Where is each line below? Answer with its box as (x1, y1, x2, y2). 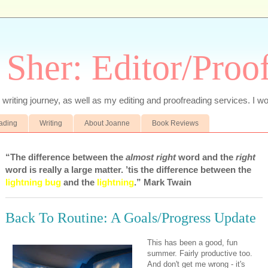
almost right (126, 151, 176, 162)
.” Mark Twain (134, 176, 191, 187)
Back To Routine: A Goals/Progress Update (5, 209, 256, 226)
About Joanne (84, 118, 130, 127)
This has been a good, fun (147, 238, 237, 248)
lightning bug (5, 176, 61, 187)
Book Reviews (152, 118, 199, 127)
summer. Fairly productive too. (147, 249, 252, 258)
